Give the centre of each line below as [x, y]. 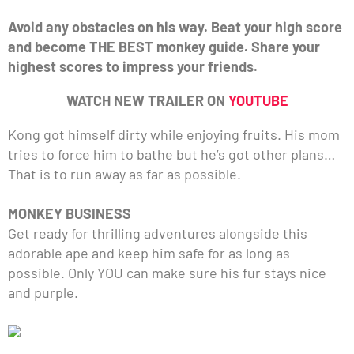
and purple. [43, 292]
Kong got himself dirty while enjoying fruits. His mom [174, 134]
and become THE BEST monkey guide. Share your [164, 46]
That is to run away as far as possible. [124, 173]
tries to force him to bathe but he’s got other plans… [171, 154]
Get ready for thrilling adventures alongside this [158, 233]
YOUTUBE [258, 100]
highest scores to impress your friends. [133, 66]
